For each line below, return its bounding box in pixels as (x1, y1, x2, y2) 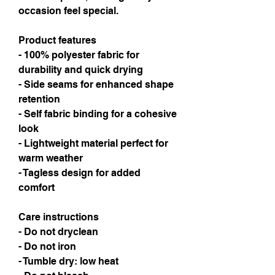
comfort (18, 182, 55, 193)
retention (18, 93, 60, 105)
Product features (18, 34, 96, 46)
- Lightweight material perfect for (18, 137, 168, 149)
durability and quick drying (18, 64, 143, 76)
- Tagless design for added (18, 167, 141, 179)
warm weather (18, 152, 83, 164)
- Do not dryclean (18, 226, 98, 238)
